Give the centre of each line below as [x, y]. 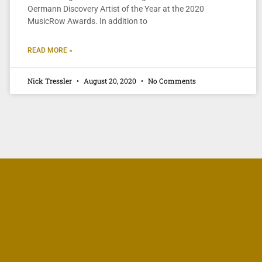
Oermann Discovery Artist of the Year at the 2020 [116, 8]
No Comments [171, 80]
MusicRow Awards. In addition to [87, 21]
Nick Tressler [50, 80]
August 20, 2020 [110, 80]
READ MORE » [50, 50]
